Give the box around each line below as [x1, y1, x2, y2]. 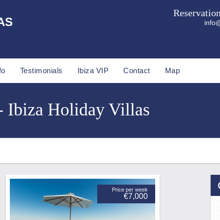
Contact [123, 66, 150, 75]
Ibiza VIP [77, 66, 109, 75]
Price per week [112, 187, 148, 192]
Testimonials [20, 66, 63, 75]
